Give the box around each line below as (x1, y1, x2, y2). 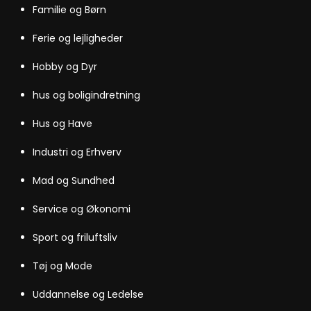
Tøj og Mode (33, 258, 93, 273)
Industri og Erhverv (33, 144, 122, 159)
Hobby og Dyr (33, 59, 98, 74)
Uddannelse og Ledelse (33, 287, 144, 301)
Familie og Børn (33, 2, 107, 17)
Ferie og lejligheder (33, 31, 124, 45)
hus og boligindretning (33, 87, 141, 102)
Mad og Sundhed (33, 173, 115, 187)
